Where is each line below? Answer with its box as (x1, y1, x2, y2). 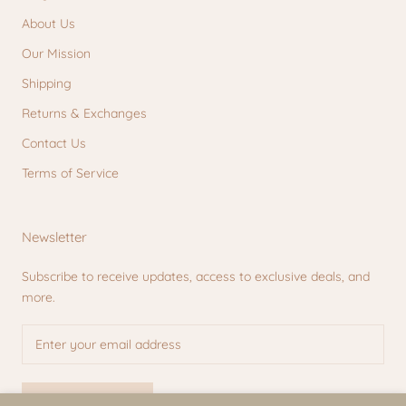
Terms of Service (22, 165, 119, 182)
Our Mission (22, 45, 91, 63)
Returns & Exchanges (22, 105, 147, 122)
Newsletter (22, 228, 87, 246)
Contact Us (22, 135, 86, 152)
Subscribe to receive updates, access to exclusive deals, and (22, 268, 370, 285)
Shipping (22, 75, 72, 92)
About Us (22, 15, 75, 33)
